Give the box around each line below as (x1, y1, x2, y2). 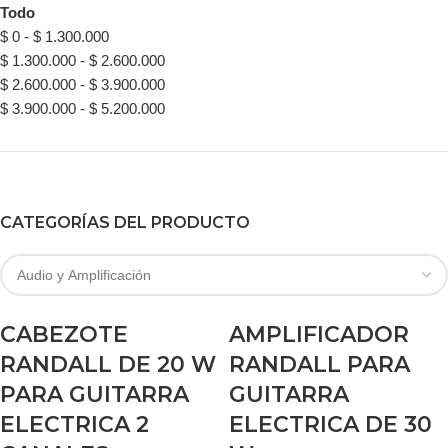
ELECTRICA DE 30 (229, 411, 432, 438)
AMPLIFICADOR (229, 321, 409, 348)
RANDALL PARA (229, 351, 410, 378)
